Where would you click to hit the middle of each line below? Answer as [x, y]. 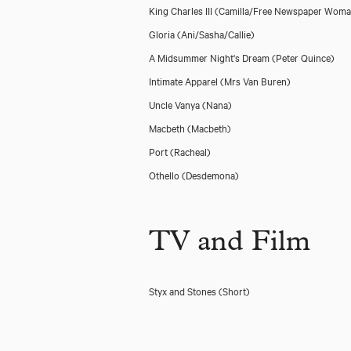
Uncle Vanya [175, 104]
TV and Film [230, 244]
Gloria [163, 34]
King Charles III [182, 10]
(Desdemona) [210, 175]
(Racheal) [190, 151]
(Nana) [217, 104]
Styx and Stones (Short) [199, 291]
